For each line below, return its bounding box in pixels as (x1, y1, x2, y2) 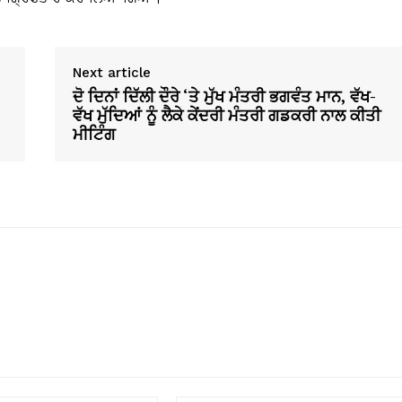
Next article (72, 65, 151, 82)
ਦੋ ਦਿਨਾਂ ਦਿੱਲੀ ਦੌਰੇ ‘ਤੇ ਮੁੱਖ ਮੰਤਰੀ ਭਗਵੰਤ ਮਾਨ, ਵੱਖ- (72, 85, 376, 108)
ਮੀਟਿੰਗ (72, 123, 116, 145)
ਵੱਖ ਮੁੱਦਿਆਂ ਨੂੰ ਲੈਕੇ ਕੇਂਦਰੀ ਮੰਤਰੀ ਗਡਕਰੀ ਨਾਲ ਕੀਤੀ (72, 104, 380, 127)
